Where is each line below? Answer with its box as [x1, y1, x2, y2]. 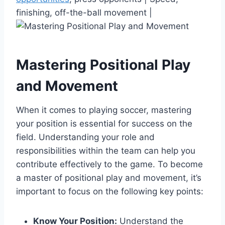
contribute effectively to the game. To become [16, 159, 203, 169]
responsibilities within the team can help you [16, 145, 195, 156]
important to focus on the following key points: [16, 186, 203, 196]
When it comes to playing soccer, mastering [16, 104, 191, 115]
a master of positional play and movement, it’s [16, 172, 201, 183]
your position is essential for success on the [16, 118, 192, 129]
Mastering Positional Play [16, 56, 190, 73]
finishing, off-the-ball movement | [16, 7, 152, 18]
